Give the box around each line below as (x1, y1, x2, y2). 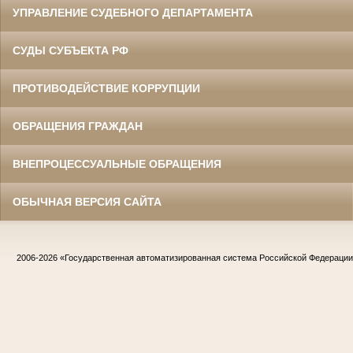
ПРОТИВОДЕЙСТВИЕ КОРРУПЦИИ (13, 81, 200, 95)
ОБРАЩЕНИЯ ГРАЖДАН (13, 119, 143, 132)
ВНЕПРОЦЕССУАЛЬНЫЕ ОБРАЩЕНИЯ (13, 157, 221, 170)
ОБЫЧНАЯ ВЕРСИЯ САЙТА (13, 195, 162, 208)
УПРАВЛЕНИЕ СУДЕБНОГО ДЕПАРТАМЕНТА (13, 6, 253, 19)
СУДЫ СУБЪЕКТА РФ (13, 43, 128, 57)
